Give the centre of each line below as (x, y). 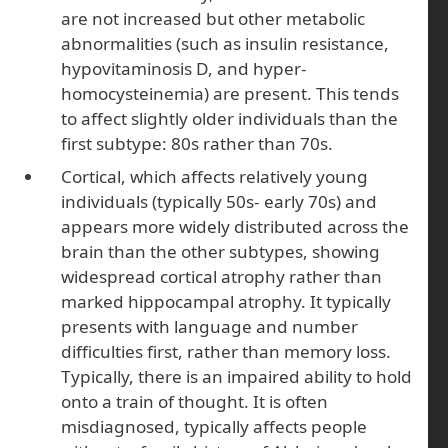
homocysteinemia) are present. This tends (230, 93)
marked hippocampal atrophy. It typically (226, 302)
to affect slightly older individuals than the (230, 118)
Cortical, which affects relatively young (215, 177)
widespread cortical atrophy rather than (222, 277)
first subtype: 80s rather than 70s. (197, 143)
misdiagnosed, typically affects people (214, 427)
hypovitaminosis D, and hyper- (184, 68)
